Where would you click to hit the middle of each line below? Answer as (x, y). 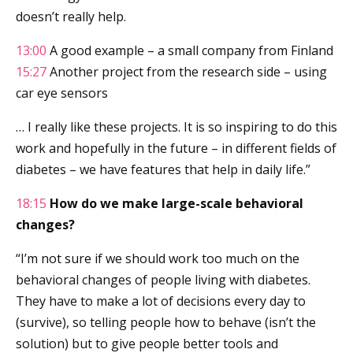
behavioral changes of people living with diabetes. (163, 279)
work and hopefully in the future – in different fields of (176, 148)
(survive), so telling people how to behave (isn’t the (166, 322)
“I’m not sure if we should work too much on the (158, 258)
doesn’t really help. (72, 16)
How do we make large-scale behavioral (175, 203)
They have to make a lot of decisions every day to (161, 301)
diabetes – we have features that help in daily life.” (163, 169)
